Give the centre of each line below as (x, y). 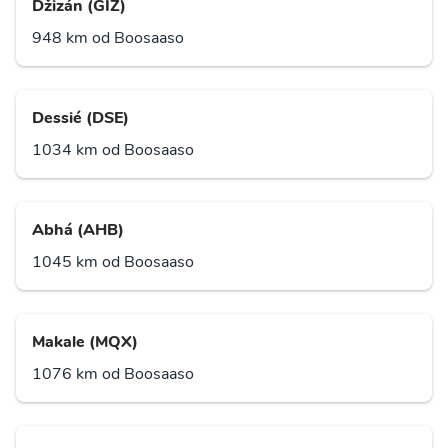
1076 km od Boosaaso (113, 374)
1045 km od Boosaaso (113, 262)
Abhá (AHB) (78, 230)
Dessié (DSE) (80, 118)
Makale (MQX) (85, 342)
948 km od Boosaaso (108, 38)
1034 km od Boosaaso (113, 150)
